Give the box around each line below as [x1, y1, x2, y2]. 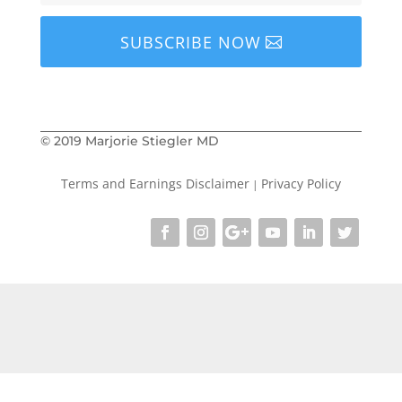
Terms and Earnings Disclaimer [60, 175, 249, 193]
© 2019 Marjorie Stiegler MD [39, 133, 219, 150]
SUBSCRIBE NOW [119, 31, 261, 53]
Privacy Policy [260, 175, 341, 193]
